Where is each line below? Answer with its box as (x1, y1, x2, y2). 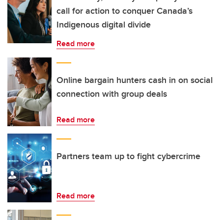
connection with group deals (56, 87, 167, 100)
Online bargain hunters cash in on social (56, 74, 213, 86)
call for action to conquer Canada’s (56, 4, 192, 17)
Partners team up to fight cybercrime (56, 150, 200, 163)
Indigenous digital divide (56, 18, 151, 31)
